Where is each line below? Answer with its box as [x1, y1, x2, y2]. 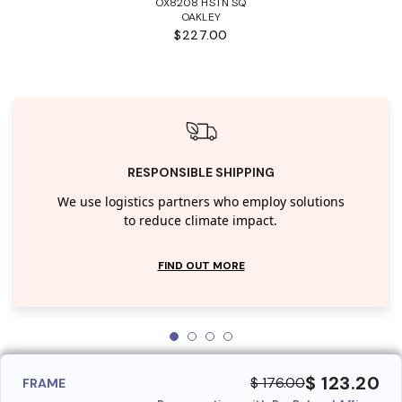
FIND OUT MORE [157, 258, 245, 273]
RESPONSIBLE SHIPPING [127, 163, 275, 180]
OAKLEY [181, 9, 221, 24]
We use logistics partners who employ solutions [57, 192, 345, 212]
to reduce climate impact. [124, 211, 278, 231]
